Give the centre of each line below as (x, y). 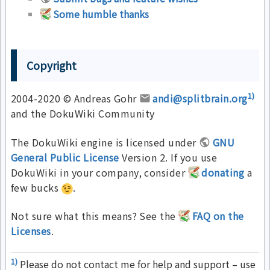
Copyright (52, 66)
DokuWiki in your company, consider (99, 172)
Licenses (31, 231)
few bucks (36, 187)
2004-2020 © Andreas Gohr (75, 99)
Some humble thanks (101, 14)
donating (223, 172)
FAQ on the (218, 216)
